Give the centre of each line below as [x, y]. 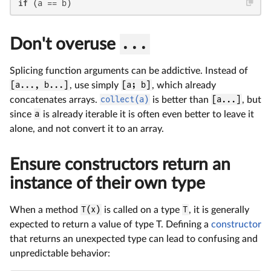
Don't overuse [65, 44]
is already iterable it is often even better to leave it [147, 114]
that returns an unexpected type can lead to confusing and [134, 239]
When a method [45, 210]
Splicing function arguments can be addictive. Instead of [129, 70]
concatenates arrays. [55, 100]
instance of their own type [107, 183]
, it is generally [219, 210]
